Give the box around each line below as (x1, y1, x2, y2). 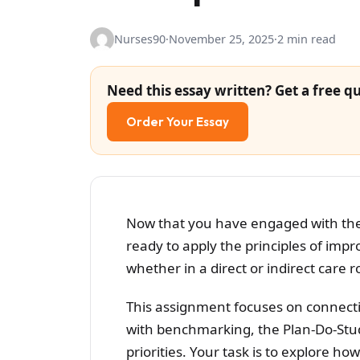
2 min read (277, 31, 336, 47)
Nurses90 (114, 31, 166, 47)
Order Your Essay (126, 113, 229, 129)
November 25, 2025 (169, 31, 274, 47)
